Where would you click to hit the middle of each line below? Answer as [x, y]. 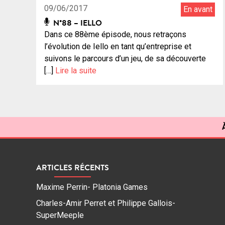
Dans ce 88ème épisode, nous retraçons [115, 34]
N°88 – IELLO [77, 22]
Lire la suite [76, 70]
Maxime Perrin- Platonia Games [92, 187]
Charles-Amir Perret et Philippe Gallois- [106, 203]
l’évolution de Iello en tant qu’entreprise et [118, 46]
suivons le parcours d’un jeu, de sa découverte [125, 58]
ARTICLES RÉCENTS [73, 167]
